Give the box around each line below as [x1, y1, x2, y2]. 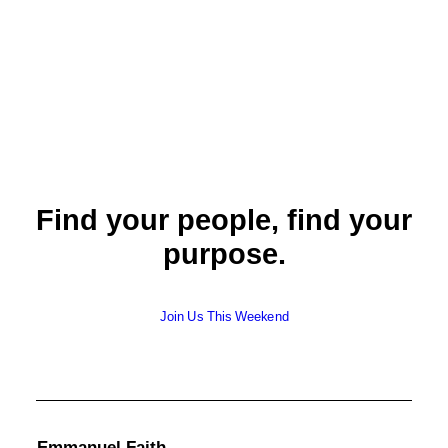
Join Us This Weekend [159, 309, 289, 324]
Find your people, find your [36, 204, 412, 236]
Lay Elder [197, 3, 251, 17]
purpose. [162, 238, 286, 270]
